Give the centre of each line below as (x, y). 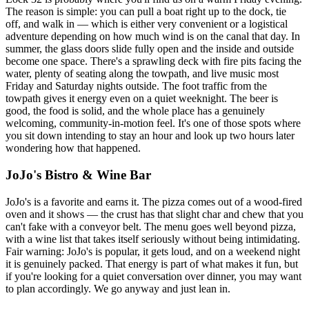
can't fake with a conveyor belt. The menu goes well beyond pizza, (151, 226)
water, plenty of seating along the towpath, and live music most (142, 74)
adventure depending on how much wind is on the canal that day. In (153, 37)
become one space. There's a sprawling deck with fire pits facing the (153, 61)
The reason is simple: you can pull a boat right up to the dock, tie (146, 12)
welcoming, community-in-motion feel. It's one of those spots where (153, 123)
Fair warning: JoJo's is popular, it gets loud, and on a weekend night (153, 251)
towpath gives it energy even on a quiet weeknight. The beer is (142, 99)
